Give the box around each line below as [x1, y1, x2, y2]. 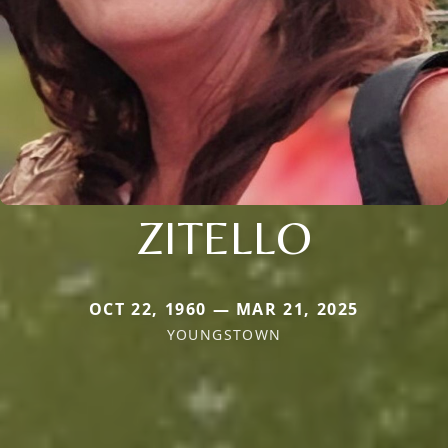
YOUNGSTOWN [166, 325, 282, 345]
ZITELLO [136, 209, 312, 266]
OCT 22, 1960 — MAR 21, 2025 [88, 298, 360, 321]
